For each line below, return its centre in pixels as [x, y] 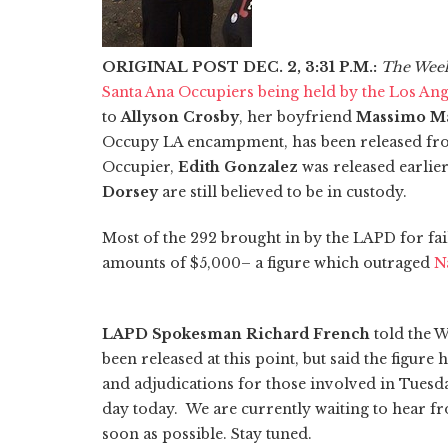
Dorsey [130, 191]
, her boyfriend [297, 116]
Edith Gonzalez [238, 166]
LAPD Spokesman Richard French [238, 333]
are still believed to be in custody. [282, 191]
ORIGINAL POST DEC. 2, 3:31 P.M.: [239, 66]
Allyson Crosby [180, 116]
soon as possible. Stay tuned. [207, 433]
